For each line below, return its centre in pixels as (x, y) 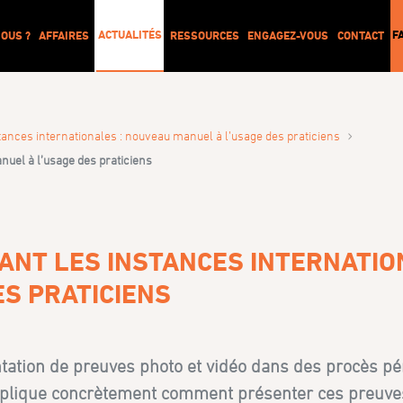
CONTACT (360, 35)
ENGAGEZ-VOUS (288, 35)
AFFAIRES (64, 35)
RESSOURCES (204, 35)
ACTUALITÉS (130, 34)
